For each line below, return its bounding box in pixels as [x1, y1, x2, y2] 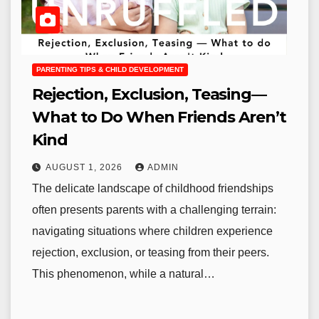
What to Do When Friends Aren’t [32, 108, 286, 127]
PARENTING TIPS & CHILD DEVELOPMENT [36, 66, 184, 74]
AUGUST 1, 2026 [46, 162, 125, 173]
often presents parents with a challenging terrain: [32, 204, 276, 216]
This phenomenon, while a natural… [32, 268, 215, 281]
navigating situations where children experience [32, 225, 273, 238]
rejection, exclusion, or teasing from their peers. [32, 246, 269, 259]
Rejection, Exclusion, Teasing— [32, 85, 266, 105]
